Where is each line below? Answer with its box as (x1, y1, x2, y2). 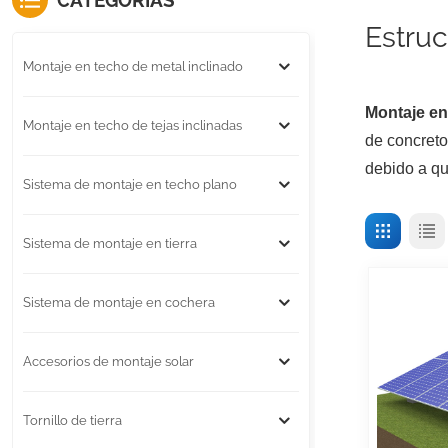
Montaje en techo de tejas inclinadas (22, 118, 242, 134)
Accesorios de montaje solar (22, 354, 194, 370)
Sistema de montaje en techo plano (22, 177, 237, 193)
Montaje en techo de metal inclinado (22, 59, 243, 75)
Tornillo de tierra (22, 413, 122, 429)
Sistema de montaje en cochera (22, 295, 215, 311)
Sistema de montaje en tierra (22, 236, 197, 252)
